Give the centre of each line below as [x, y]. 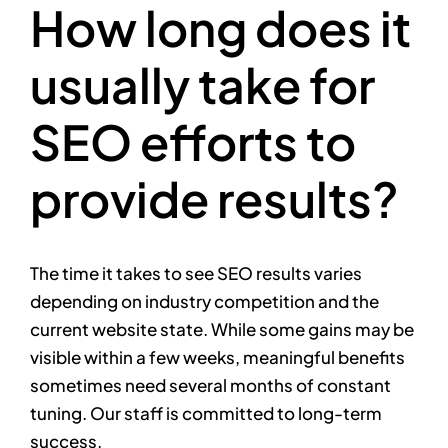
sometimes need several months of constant [210, 385]
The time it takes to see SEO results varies [196, 273]
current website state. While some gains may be [222, 329]
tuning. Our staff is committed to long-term [206, 413]
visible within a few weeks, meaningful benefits [217, 357]
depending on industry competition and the [204, 301]
